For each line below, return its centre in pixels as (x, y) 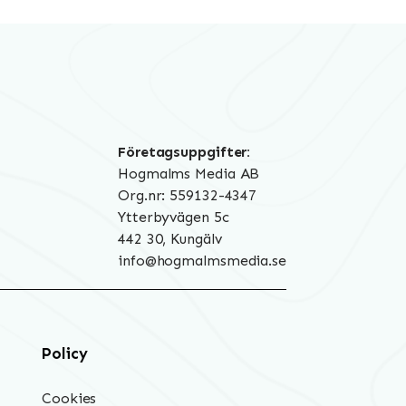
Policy (65, 354)
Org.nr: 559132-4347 (188, 195)
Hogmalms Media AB (189, 173)
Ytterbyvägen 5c (174, 217)
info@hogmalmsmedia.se (202, 260)
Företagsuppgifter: (184, 151)
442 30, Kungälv (170, 238)
